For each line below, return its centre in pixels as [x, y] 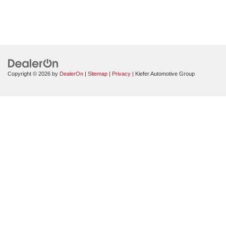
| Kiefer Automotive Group [163, 74]
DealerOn [71, 74]
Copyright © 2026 [30, 74]
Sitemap [98, 74]
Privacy [121, 74]
